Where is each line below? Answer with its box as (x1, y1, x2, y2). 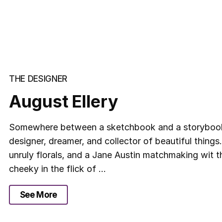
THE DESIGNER (9, 74, 67, 84)
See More (20, 190, 57, 200)
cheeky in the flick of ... (9, 164, 106, 174)
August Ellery (9, 91, 118, 112)
